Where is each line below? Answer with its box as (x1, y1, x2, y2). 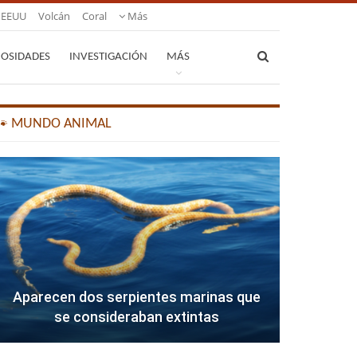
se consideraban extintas (53, 308, 219, 326)
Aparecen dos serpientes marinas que (12, 288, 261, 306)
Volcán (38, 9, 70, 23)
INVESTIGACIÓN (69, 51, 147, 63)
